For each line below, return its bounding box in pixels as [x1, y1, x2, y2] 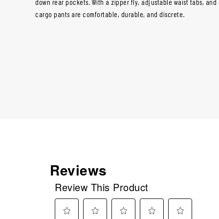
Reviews [50, 159, 107, 180]
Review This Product [55, 179, 149, 194]
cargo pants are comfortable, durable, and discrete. [35, 9, 186, 19]
